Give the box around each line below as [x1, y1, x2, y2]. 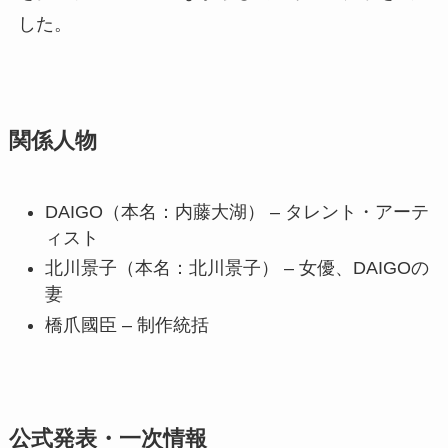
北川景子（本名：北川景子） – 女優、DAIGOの [44, 258, 429, 279]
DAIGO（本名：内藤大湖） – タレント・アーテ [44, 201, 429, 222]
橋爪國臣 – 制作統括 [44, 314, 209, 335]
